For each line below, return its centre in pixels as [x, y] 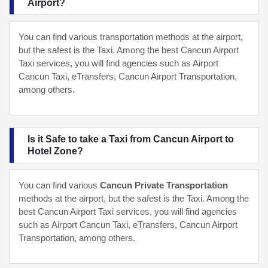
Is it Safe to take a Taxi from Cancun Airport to [131, 139]
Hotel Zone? [55, 151]
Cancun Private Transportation [164, 185]
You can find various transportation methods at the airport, [131, 37]
